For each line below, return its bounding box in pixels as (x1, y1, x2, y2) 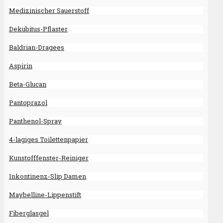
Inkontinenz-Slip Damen (9, 172, 86, 181)
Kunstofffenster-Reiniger (9, 153, 89, 163)
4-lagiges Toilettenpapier (9, 135, 88, 144)
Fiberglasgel (9, 209, 49, 218)
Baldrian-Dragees (9, 43, 64, 52)
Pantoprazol (9, 98, 47, 108)
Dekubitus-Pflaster (9, 24, 68, 34)
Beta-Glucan (9, 80, 46, 89)
